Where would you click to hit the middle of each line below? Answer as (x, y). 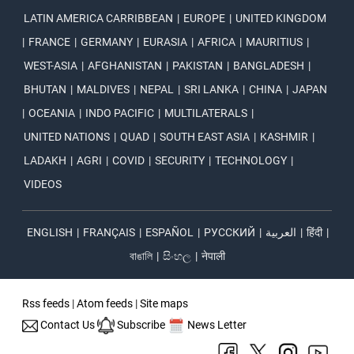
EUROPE (205, 19)
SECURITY (180, 161)
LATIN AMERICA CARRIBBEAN (99, 19)
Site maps (164, 304)
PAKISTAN (198, 66)
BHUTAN (45, 90)
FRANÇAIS (109, 233)
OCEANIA (52, 113)
